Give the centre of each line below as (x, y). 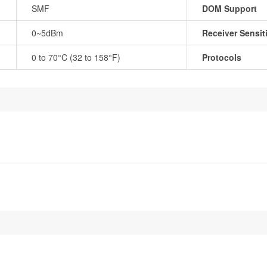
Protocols (222, 57)
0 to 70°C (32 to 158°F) (76, 57)
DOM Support (229, 8)
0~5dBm (47, 33)
